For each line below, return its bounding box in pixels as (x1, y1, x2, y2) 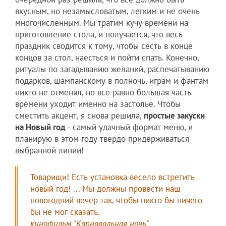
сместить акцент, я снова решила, (15, 109, 144, 121)
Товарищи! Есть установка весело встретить (30, 171, 195, 183)
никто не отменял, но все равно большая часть (15, 86, 191, 98)
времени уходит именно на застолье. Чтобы (15, 98, 181, 109)
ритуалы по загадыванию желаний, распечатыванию (15, 63, 209, 75)
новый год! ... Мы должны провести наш (30, 183, 181, 194)
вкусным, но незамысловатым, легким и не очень (15, 5, 200, 17)
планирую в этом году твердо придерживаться (15, 133, 189, 144)
